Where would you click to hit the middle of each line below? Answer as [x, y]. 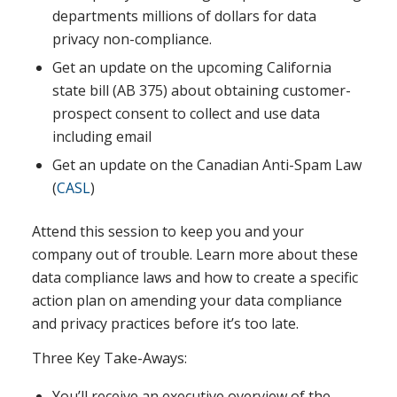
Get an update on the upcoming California [191, 67]
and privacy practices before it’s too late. [165, 323]
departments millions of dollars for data [184, 16]
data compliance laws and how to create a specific [195, 277]
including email [101, 136]
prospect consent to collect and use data [186, 113]
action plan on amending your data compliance [187, 300]
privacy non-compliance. [132, 39]
